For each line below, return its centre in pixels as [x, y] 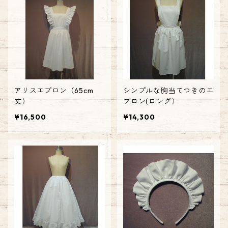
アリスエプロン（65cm [54, 90]
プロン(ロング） [151, 101]
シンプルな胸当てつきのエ [168, 90]
